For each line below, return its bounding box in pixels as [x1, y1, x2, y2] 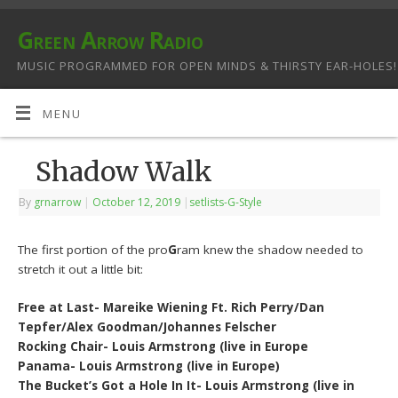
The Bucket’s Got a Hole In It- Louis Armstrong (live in [18, 377, 355, 394]
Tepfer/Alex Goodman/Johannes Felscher [18, 318, 277, 335]
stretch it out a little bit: [18, 261, 144, 278]
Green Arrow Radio [17, 24, 203, 56]
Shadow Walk [36, 155, 213, 189]
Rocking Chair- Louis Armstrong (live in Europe [18, 338, 309, 354]
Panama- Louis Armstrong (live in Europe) [18, 357, 281, 374]
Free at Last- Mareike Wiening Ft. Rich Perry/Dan [18, 298, 325, 315]
